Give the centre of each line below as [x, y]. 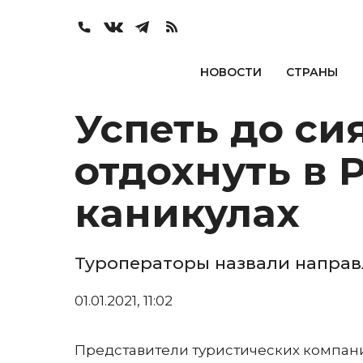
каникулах [187, 213]
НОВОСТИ [231, 72]
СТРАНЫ [312, 72]
